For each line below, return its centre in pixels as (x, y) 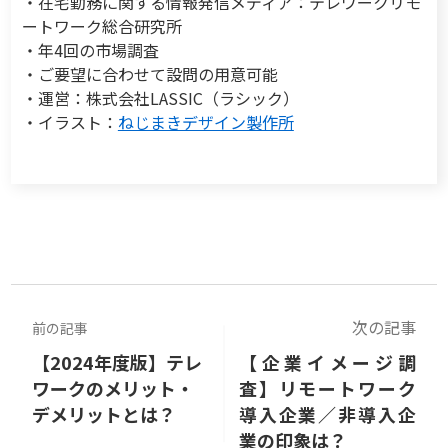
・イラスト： (69, 121)
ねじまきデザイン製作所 (205, 121)
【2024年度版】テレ (117, 361)
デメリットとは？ (104, 413)
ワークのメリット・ (113, 387)
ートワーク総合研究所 (101, 25)
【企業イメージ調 (327, 361)
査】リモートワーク (327, 387)
